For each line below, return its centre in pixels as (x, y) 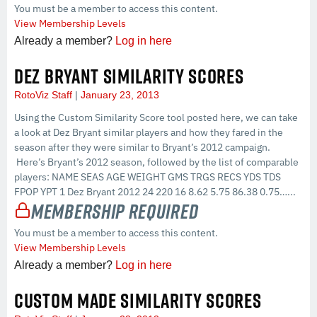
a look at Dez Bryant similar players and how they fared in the (149, 132)
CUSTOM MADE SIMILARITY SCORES (138, 300)
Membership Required (115, 211)
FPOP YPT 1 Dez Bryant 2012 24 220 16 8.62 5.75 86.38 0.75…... (155, 191)
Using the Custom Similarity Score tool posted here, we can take (156, 117)
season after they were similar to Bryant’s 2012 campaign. (142, 147)
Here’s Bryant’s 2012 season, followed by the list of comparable (156, 162)
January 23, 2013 (119, 94)
